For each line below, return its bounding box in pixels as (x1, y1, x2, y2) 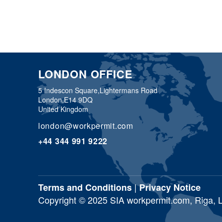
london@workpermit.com (38, 120, 133, 131)
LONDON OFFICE (38, 66, 133, 82)
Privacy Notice (139, 181, 201, 194)
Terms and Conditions (38, 181, 132, 194)
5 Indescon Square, (38, 85, 100, 95)
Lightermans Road (100, 85, 158, 95)
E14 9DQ (64, 95, 93, 105)
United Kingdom (38, 104, 88, 114)
